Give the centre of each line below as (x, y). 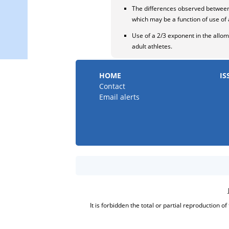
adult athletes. (152, 46)
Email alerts (120, 97)
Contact (112, 86)
